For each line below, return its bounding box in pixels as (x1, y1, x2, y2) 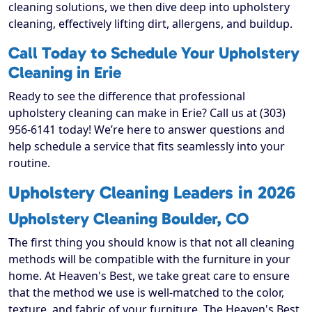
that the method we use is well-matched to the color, (8, 285, 284, 301)
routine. (8, 155, 50, 171)
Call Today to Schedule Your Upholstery (8, 43, 299, 63)
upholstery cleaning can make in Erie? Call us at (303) (8, 105, 286, 121)
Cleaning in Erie (8, 63, 121, 83)
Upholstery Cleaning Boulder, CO (8, 209, 249, 229)
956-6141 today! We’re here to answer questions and (8, 122, 285, 138)
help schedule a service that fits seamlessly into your (8, 139, 285, 155)
